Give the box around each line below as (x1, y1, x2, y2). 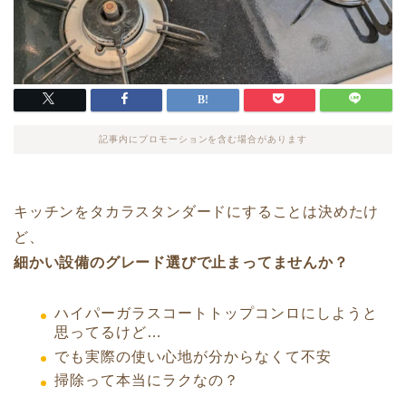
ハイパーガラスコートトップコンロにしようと (54, 305, 378, 322)
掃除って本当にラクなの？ (54, 372, 239, 389)
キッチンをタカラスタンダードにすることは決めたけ (14, 204, 380, 220)
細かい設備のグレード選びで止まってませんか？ (14, 255, 349, 271)
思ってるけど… (54, 324, 162, 341)
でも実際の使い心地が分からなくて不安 (54, 348, 332, 364)
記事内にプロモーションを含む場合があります (98, 134, 308, 145)
